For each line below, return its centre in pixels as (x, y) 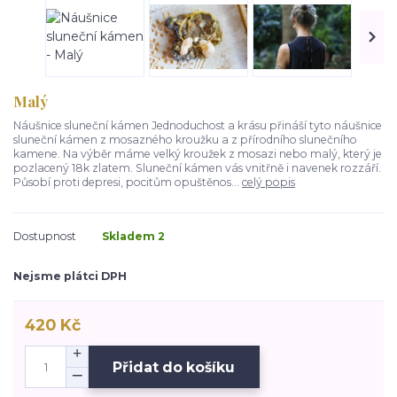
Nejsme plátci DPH (70, 276)
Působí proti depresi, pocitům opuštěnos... (128, 182)
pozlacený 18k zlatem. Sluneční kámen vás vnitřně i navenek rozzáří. (197, 167)
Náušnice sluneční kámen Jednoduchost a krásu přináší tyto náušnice (198, 125)
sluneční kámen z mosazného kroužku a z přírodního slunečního (185, 139)
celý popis (269, 182)
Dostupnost (45, 236)
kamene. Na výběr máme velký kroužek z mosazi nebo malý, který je (198, 153)
